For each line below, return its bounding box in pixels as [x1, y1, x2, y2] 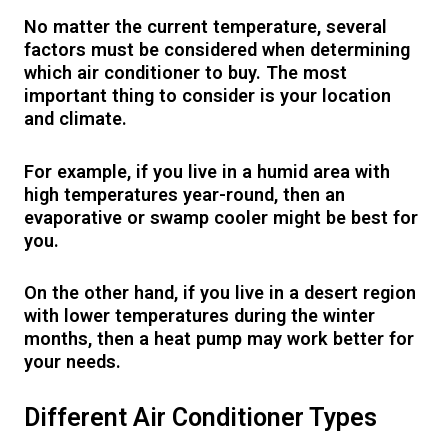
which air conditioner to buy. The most [24, 62, 348, 84]
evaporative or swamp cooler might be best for [24, 206, 419, 228]
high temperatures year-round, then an [24, 183, 346, 205]
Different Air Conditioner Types [24, 402, 378, 432]
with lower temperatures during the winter [24, 304, 376, 326]
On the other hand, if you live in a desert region [24, 281, 417, 303]
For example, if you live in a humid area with [24, 160, 391, 182]
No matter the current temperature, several [24, 16, 388, 38]
